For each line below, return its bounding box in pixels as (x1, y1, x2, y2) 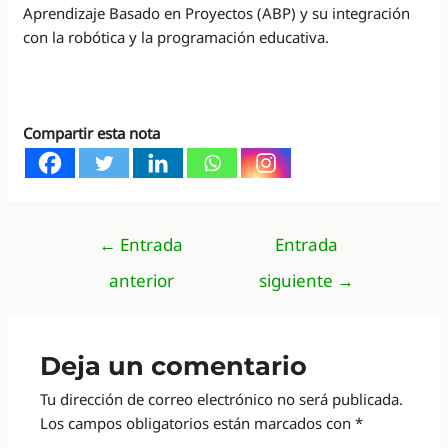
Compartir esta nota (23, 122, 161, 143)
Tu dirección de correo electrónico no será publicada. (40, 389, 404, 410)
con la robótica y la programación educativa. (23, 26, 330, 47)
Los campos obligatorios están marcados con (40, 413, 356, 434)
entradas (57, 273, 118, 294)
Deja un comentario (40, 350, 308, 382)
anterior (108, 268, 174, 292)
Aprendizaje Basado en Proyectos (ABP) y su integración (23, 2, 411, 23)
